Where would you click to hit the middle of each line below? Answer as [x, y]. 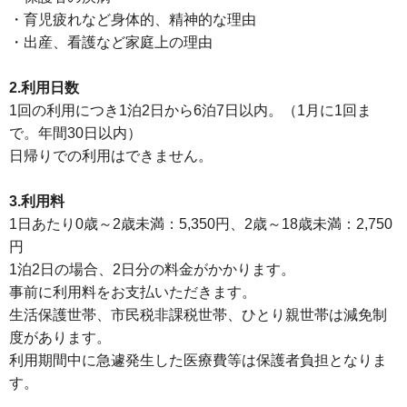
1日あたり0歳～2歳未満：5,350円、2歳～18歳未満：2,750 [201, 223]
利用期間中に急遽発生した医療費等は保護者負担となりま [198, 360]
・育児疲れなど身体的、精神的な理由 [133, 19]
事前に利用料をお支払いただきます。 [133, 292]
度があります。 [60, 337]
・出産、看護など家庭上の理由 [111, 42]
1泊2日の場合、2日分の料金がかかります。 [152, 269]
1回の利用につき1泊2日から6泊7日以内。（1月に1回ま [190, 110]
